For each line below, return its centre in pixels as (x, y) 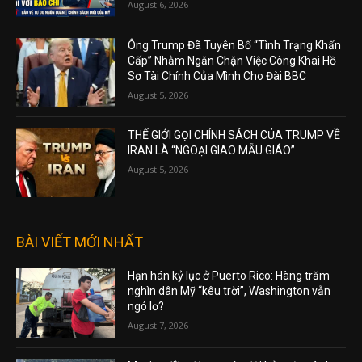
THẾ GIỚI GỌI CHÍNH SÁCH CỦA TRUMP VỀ (234, 135)
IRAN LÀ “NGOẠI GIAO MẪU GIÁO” (212, 151)
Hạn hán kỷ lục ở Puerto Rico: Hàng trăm (229, 275)
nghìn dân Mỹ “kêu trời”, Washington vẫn (229, 290)
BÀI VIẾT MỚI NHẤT (80, 242)
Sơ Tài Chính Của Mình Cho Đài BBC (217, 76)
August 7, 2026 (158, 325)
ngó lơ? (146, 306)
